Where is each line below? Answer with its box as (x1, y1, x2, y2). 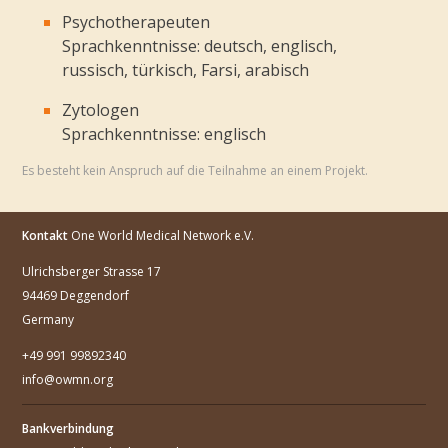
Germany (22, 310, 75, 328)
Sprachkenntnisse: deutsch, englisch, (62, 34, 338, 57)
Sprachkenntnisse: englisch (62, 122, 267, 145)
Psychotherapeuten (62, 10, 211, 33)
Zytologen (62, 98, 140, 121)
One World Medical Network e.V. (68, 226, 255, 244)
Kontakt (22, 226, 69, 244)
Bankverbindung (22, 419, 115, 437)
